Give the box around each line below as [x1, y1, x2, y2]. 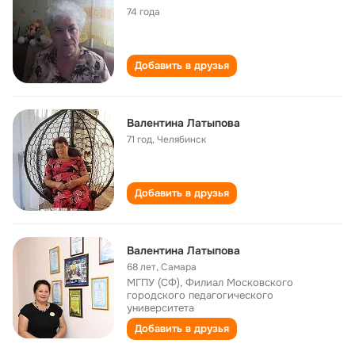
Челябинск [157, 133, 206, 146]
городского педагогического [127, 288, 273, 302]
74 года [127, 6, 160, 18]
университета [127, 301, 194, 315]
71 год [127, 133, 152, 146]
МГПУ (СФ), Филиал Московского [127, 276, 293, 289]
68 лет [127, 261, 156, 273]
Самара [161, 261, 197, 273]
